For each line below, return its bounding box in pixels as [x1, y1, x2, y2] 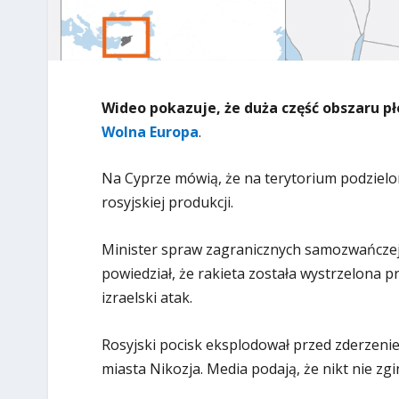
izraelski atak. [101, 288, 192, 308]
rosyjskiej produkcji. [101, 192, 233, 213]
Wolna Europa [101, 121, 199, 142]
